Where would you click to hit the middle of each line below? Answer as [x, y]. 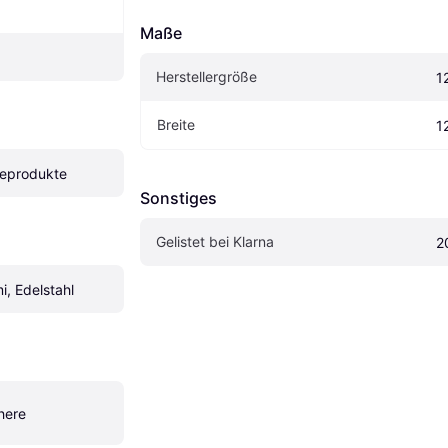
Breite [176, 124]
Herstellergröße [206, 76]
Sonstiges [178, 197]
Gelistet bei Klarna [215, 241]
